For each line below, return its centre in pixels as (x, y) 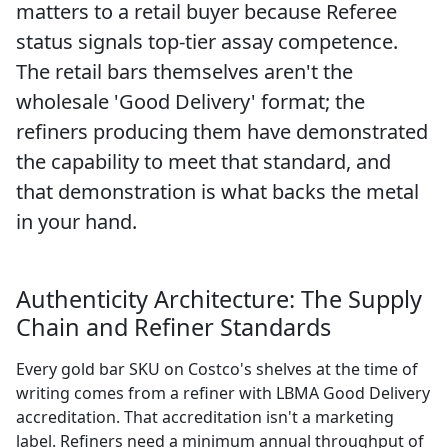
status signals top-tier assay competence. (207, 41)
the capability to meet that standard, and (203, 161)
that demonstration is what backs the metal (217, 191)
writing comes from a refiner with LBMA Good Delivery (223, 392)
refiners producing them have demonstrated (222, 131)
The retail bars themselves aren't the (184, 71)
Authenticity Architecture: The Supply (219, 298)
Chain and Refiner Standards (173, 326)
